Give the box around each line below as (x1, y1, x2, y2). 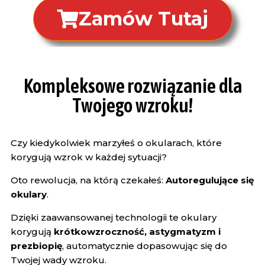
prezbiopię (11, 240, 62, 251)
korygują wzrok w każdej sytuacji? (11, 151, 167, 163)
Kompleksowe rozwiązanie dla (23, 75, 242, 97)
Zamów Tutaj (78, 7, 208, 30)
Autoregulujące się (166, 174, 254, 186)
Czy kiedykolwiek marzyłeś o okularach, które (11, 137, 222, 148)
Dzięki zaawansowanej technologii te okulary (11, 212, 216, 223)
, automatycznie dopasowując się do (62, 240, 227, 251)
